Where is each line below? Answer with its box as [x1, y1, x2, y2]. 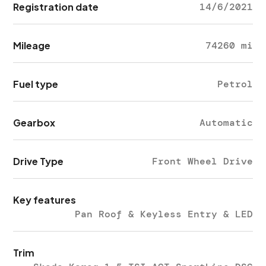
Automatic [199, 116, 253, 129]
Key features [13, 194, 77, 206]
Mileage [13, 39, 51, 52]
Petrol [217, 78, 253, 90]
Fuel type [13, 78, 59, 90]
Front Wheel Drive [151, 155, 253, 167]
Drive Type [13, 155, 64, 167]
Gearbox [13, 116, 56, 129]
